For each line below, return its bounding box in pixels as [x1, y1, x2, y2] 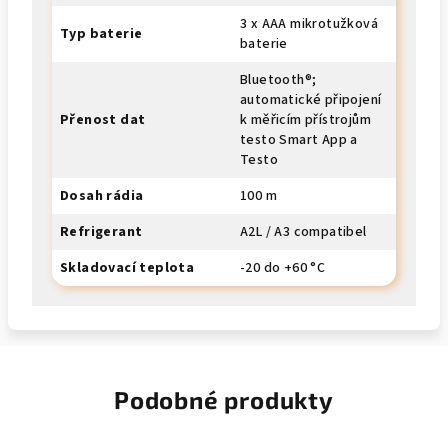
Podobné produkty [114, 385, 334, 414]
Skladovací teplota [60, 258, 195, 278]
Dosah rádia [60, 186, 144, 206]
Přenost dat [60, 110, 146, 130]
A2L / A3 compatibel [240, 222, 367, 242]
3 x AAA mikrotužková [240, 14, 379, 34]
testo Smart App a [240, 130, 358, 150]
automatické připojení [240, 90, 382, 110]
